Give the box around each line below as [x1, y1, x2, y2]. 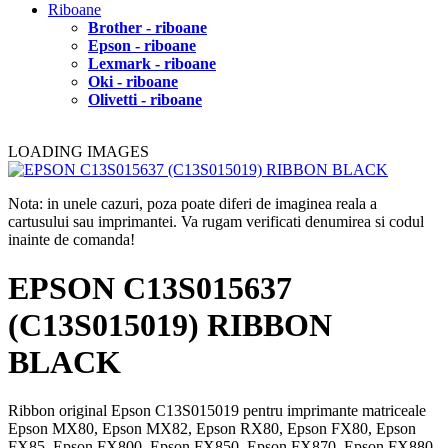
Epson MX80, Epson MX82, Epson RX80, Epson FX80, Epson [8, 420, 416, 438]
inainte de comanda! [8, 230, 135, 248]
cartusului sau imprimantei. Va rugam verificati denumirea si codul [8, 212, 424, 230]
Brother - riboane [88, 18, 207, 36]
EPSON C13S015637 [8, 269, 292, 306]
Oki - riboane [88, 72, 178, 90]
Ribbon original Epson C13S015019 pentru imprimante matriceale [8, 402, 426, 420]
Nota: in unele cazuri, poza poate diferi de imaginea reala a [8, 194, 377, 212]
